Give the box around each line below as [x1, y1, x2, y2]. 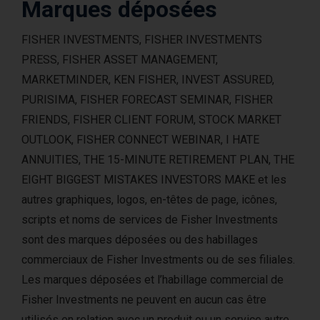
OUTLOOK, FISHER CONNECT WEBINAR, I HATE [21, 133, 259, 146]
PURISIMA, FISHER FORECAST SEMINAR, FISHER [21, 93, 273, 106]
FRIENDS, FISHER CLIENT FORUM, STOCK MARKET [21, 113, 281, 126]
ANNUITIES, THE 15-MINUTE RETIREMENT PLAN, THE [21, 153, 294, 166]
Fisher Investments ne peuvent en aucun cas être [21, 293, 266, 306]
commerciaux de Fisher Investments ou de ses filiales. [21, 253, 295, 266]
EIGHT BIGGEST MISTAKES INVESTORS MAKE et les [21, 173, 286, 186]
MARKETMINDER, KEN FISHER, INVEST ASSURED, [21, 73, 274, 86]
